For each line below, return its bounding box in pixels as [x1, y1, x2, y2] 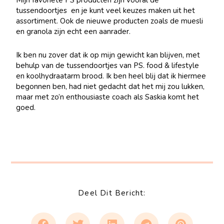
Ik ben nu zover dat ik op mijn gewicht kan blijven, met [16, 50, 200, 60]
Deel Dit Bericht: [78, 187, 146, 198]
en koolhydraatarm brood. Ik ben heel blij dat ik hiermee [16, 71, 206, 81]
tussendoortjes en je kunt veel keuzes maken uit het [16, 5, 195, 15]
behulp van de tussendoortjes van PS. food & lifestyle [16, 60, 199, 71]
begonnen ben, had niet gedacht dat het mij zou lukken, [16, 81, 205, 92]
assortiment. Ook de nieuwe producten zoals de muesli [16, 15, 203, 26]
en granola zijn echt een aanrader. [16, 26, 131, 36]
